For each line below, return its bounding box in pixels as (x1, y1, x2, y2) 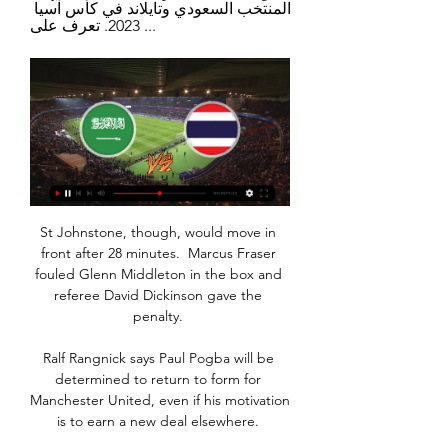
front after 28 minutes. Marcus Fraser (40, 244, 276, 263)
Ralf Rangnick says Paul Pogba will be (42, 349, 274, 368)
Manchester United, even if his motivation (30, 391, 290, 410)
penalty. (133, 307, 187, 326)
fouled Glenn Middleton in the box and (34, 265, 282, 284)
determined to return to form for (55, 370, 261, 389)
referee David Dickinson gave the (54, 286, 262, 305)
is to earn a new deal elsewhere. (57, 412, 263, 431)
